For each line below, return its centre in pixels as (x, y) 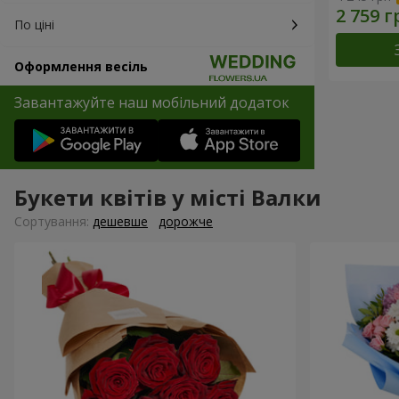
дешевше (120, 222)
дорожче (186, 222)
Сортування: (53, 222)
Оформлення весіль (81, 66)
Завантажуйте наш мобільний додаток (152, 102)
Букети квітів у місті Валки (168, 198)
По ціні (34, 24)
